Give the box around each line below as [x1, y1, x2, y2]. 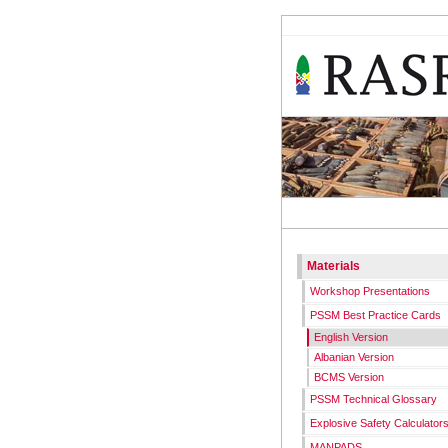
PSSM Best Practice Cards [310, 309, 441, 321]
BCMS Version [314, 371, 384, 383]
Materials [307, 259, 360, 273]
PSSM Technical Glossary [310, 393, 437, 405]
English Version [314, 331, 388, 343]
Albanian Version [314, 351, 394, 363]
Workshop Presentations [310, 285, 430, 297]
